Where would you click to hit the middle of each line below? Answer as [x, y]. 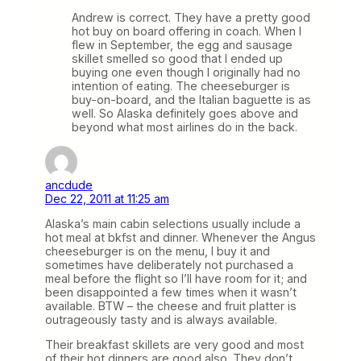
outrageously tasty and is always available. [161, 319]
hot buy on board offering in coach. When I [187, 31]
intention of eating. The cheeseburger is [181, 86]
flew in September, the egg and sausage [182, 45]
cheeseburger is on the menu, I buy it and [158, 251]
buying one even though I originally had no [186, 73]
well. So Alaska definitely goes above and [185, 114]
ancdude [69, 185]
